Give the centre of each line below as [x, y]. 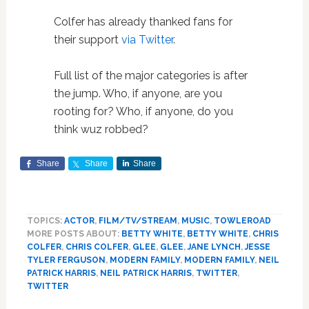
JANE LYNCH [214, 247]
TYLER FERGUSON [66, 260]
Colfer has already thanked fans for [143, 21]
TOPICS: [45, 220]
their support [87, 39]
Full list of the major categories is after [150, 75]
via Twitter [147, 39]
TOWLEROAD [242, 220]
